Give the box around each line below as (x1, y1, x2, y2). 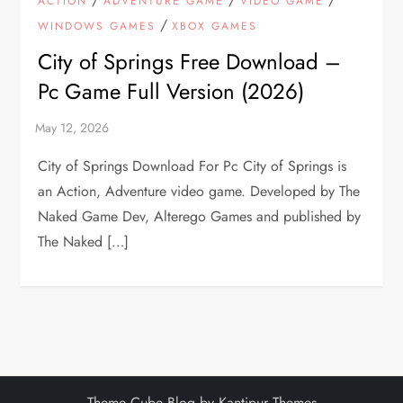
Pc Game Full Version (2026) (38, 75, 305, 107)
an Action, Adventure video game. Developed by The (38, 180, 361, 201)
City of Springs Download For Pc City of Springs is (38, 155, 347, 176)
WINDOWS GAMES (38, 17, 157, 34)
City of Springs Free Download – (38, 45, 342, 77)
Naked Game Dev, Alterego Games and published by (38, 205, 362, 227)
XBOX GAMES (172, 17, 258, 34)
